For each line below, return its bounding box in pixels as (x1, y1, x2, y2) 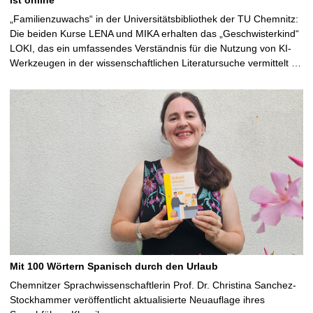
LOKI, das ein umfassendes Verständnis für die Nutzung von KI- (10, 42, 291, 54)
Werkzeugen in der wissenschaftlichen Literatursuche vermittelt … (10, 57, 301, 68)
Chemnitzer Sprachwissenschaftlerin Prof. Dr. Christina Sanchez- (10, 279, 296, 291)
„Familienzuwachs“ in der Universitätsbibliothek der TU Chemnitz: (10, 13, 298, 24)
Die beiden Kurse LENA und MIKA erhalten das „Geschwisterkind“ (10, 27, 299, 39)
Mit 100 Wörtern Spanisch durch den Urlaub (10, 260, 218, 272)
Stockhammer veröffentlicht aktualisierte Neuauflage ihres (10, 293, 265, 305)
